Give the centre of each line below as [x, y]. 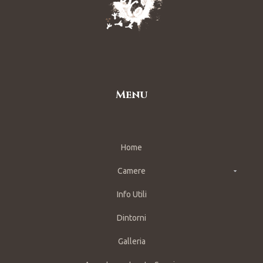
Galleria [131, 241]
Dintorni [131, 218]
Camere [131, 171]
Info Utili [131, 194]
